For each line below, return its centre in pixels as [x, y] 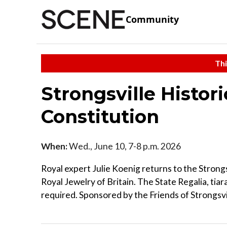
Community [152, 20]
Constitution [100, 116]
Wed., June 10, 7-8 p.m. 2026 [124, 146]
